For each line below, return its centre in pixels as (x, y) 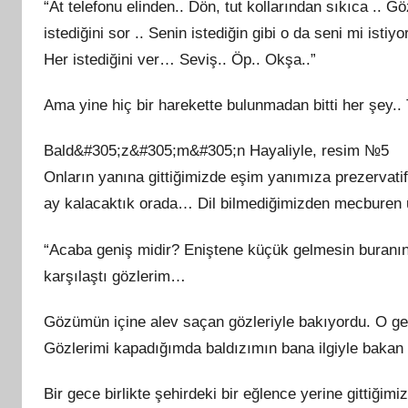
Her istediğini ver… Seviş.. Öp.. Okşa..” (180, 59)
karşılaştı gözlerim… (115, 276)
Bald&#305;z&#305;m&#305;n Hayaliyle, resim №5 (216, 151)
